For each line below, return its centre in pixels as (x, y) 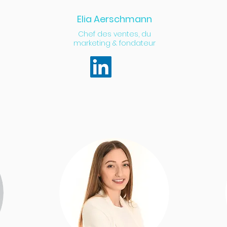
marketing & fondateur (115, 43)
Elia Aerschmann (115, 19)
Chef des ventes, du (115, 34)
